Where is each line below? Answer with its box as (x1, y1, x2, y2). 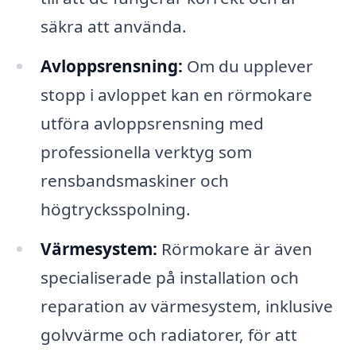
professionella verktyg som (40, 140, 252, 163)
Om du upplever (182, 54, 313, 77)
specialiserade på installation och (40, 265, 299, 288)
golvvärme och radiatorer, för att (40, 323, 297, 346)
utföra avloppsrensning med (40, 111, 264, 134)
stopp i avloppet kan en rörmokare (40, 83, 312, 106)
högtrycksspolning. (40, 197, 191, 220)
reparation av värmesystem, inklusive (40, 294, 333, 317)
